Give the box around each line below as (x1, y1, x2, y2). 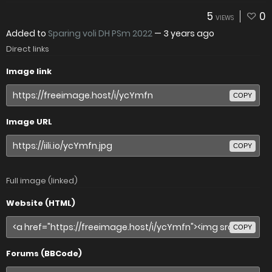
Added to (6, 27, 48, 39)
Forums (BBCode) (6, 248, 82, 259)
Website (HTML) (6, 197, 75, 209)
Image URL (6, 116, 52, 127)
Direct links (6, 43, 49, 55)
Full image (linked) (6, 175, 78, 186)
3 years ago (163, 27, 214, 39)
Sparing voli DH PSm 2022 (48, 27, 152, 39)
